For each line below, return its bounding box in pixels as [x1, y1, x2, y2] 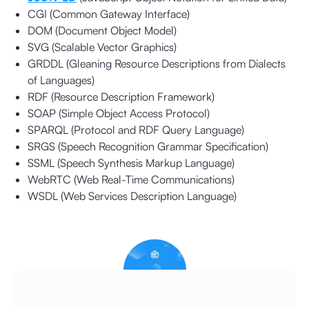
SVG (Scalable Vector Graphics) [28, 40, 177, 54]
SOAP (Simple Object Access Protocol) [28, 106, 210, 120]
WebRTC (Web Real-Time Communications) [28, 172, 235, 186]
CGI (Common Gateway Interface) [28, 7, 190, 21]
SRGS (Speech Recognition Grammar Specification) [28, 139, 268, 153]
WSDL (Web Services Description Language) [28, 189, 237, 203]
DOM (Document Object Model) [28, 23, 177, 37]
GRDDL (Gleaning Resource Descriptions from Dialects [28, 57, 286, 70]
